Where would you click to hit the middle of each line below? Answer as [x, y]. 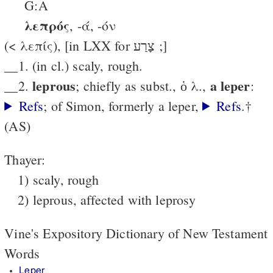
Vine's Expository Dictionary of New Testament [136, 233]
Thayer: [25, 159]
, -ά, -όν [93, 25]
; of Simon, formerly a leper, [123, 105]
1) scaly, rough [58, 179]
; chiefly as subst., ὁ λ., [143, 85]
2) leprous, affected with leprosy [107, 199]
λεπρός [47, 25]
